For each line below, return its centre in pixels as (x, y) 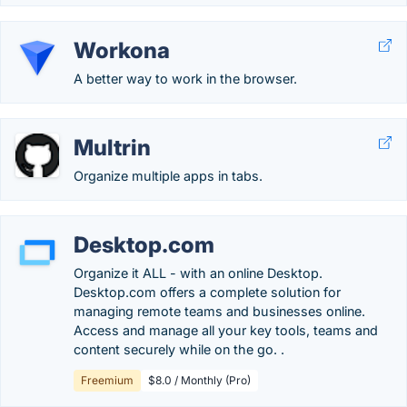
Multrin (112, 148)
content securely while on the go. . (179, 349)
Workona (122, 50)
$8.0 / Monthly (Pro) (199, 380)
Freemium (107, 380)
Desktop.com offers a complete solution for (207, 292)
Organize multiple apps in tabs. (168, 176)
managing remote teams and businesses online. (219, 311)
